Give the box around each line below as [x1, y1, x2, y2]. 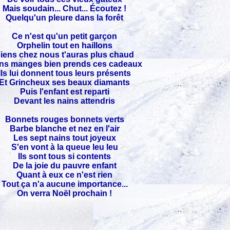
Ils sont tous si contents [18, 152, 111, 161]
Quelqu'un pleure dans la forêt [6, 13, 123, 22]
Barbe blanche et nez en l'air [9, 124, 120, 133]
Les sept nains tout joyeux [13, 133, 116, 142]
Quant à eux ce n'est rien [16, 170, 112, 179]
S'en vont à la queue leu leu [11, 143, 118, 151]
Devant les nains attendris [14, 97, 115, 105]
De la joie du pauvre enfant [12, 161, 117, 170]
